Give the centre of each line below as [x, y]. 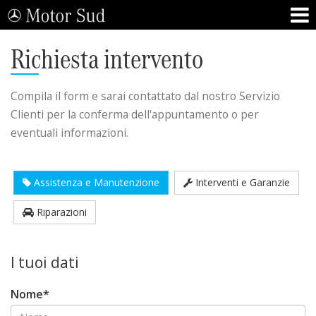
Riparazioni [60, 212]
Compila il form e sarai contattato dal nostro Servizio [145, 96]
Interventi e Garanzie [241, 182]
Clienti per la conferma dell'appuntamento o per [135, 114]
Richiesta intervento [107, 59]
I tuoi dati [45, 262]
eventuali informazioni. [69, 133]
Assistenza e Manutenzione [95, 182]
